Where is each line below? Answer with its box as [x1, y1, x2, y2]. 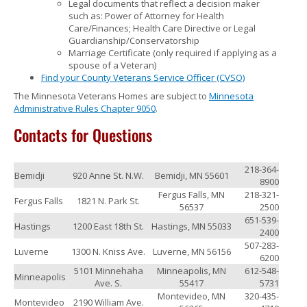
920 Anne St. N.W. [73, 169, 144, 182]
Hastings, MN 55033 [151, 220, 232, 233]
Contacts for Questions [14, 123, 152, 147]
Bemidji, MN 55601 [154, 169, 229, 182]
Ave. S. [95, 277, 122, 290]
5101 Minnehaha [73, 265, 143, 278]
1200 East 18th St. [73, 220, 144, 233]
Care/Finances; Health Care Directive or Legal [69, 22, 256, 35]
